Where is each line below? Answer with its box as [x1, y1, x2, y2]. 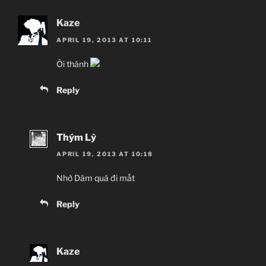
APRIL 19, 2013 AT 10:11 [56, 36, 152, 43]
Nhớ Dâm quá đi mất [56, 173, 137, 183]
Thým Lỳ [56, 131, 96, 143]
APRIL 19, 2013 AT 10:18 [56, 150, 153, 158]
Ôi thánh [56, 58, 90, 69]
